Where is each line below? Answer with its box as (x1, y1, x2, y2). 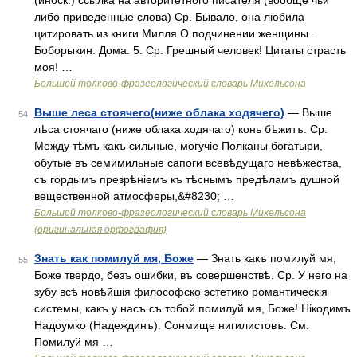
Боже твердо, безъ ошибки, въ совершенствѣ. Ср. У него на (34, 269, 347, 281)
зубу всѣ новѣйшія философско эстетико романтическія (34, 285, 328, 298)
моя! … (34, 61, 73, 73)
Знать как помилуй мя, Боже (34, 252, 194, 265)
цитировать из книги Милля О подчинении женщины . (34, 27, 315, 40)
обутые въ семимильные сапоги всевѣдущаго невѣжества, (34, 156, 342, 169)
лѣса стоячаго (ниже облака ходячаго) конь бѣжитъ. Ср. (34, 123, 328, 135)
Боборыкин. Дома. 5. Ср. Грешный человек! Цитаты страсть (34, 44, 346, 57)
